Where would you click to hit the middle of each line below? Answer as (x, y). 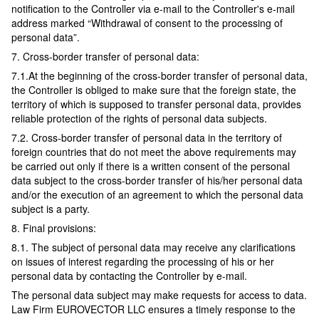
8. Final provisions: (54, 228)
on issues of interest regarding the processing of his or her (143, 262)
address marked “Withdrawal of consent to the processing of (147, 23)
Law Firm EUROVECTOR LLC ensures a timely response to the (153, 309)
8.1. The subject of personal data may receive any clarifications (153, 247)
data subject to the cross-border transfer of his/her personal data (157, 181)
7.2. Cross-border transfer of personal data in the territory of (147, 138)
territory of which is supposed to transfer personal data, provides (156, 104)
